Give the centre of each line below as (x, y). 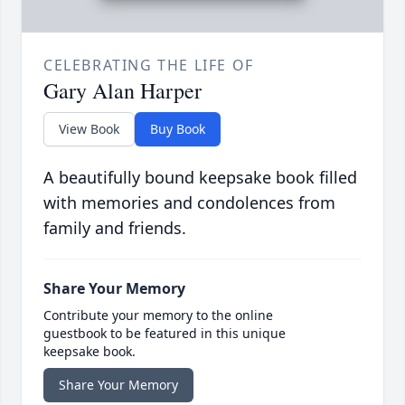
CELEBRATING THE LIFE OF (149, 66)
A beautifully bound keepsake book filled (200, 178)
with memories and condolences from (189, 203)
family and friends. (115, 228)
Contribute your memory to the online (158, 316)
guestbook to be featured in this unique (165, 334)
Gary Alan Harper (122, 91)
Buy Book (178, 129)
